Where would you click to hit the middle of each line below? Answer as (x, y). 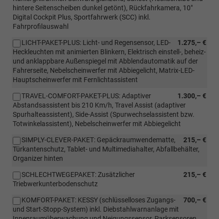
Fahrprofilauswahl (41, 26)
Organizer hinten (38, 158)
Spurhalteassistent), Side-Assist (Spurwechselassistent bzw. (104, 114)
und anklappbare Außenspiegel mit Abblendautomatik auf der (105, 61)
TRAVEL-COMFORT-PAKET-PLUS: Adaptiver (86, 96)
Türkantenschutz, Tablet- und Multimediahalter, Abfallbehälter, (106, 149)
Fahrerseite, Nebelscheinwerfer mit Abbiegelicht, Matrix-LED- (104, 70)
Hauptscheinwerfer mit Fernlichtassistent (75, 79)
